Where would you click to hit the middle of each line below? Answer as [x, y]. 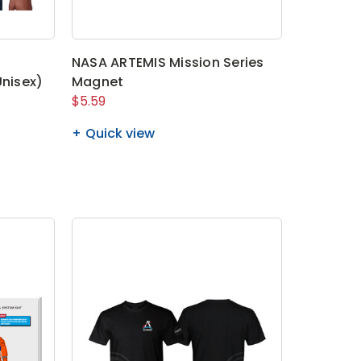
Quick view [120, 133]
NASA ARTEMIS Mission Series [168, 62]
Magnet [98, 81]
